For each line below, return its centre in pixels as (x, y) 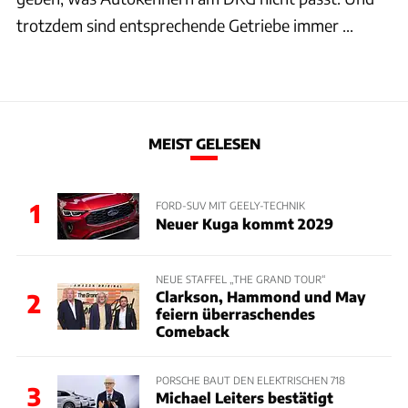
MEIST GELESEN (204, 143)
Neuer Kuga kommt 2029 (244, 223)
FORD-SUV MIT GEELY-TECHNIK (230, 205)
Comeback (192, 331)
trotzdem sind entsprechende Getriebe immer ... (185, 25)
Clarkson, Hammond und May (260, 296)
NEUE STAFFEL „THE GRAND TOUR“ (240, 278)
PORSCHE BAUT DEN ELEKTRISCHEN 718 (250, 379)
